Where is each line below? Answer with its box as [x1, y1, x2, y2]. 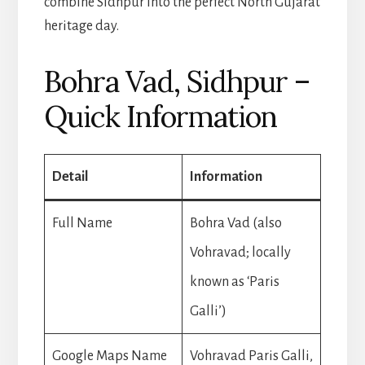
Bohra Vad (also [189, 215, 282, 231]
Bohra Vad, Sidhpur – [43, 62, 310, 100]
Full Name [51, 215, 112, 231]
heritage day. [43, 18, 119, 33]
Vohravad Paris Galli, [189, 348, 313, 363]
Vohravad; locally [189, 244, 291, 260]
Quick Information [43, 97, 277, 135]
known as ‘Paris [189, 274, 279, 289]
